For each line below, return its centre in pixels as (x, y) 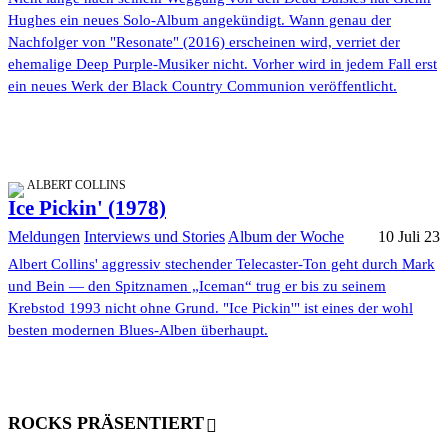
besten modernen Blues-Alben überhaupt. (138, 330)
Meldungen (44, 237)
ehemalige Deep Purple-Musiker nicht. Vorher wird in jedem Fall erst (222, 64)
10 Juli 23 (409, 237)
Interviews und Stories (154, 237)
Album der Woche (286, 237)
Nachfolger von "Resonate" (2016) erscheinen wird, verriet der (204, 42)
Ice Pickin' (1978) (87, 208)
